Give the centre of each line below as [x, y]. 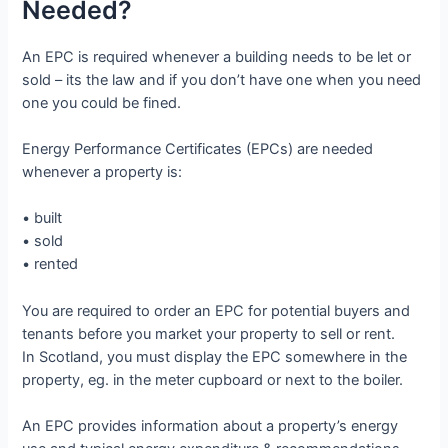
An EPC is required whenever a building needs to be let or [217, 56]
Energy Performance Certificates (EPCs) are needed [198, 149]
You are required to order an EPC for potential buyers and [216, 310]
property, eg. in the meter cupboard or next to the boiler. [213, 379]
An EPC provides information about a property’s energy [210, 426]
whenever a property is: [102, 172]
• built [42, 218]
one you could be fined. [102, 102]
